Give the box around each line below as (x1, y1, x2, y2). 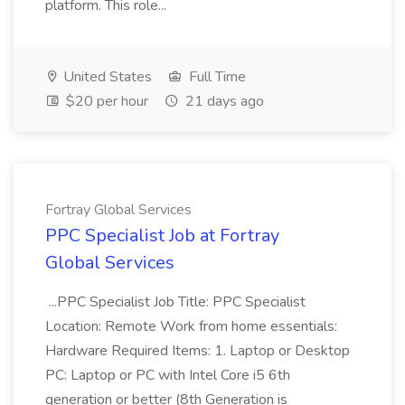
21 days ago (182, 91, 264, 111)
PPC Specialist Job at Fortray (45, 223, 279, 248)
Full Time (185, 67, 246, 87)
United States (60, 67, 152, 87)
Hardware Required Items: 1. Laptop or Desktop (45, 341, 350, 361)
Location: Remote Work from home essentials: (45, 316, 337, 336)
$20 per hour (62, 91, 148, 111)
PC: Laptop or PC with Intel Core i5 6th (45, 365, 290, 385)
